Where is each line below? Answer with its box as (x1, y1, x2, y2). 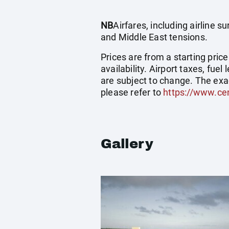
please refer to (101, 87, 164, 98)
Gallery (101, 136, 153, 151)
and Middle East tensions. (101, 32, 208, 42)
